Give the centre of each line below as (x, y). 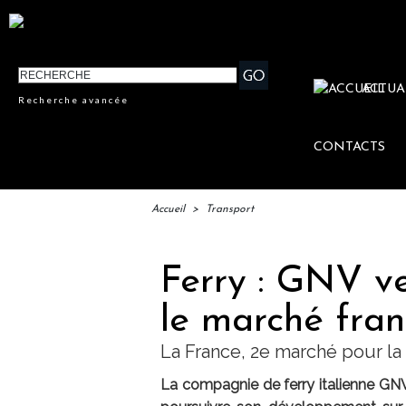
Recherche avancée (74, 100)
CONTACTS (350, 148)
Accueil (168, 210)
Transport (230, 210)
